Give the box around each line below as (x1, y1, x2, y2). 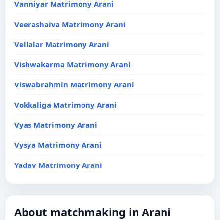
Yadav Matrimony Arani (14, 160, 102, 170)
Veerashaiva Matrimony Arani (14, 19, 126, 29)
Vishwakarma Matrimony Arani (14, 59, 131, 69)
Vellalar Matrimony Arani (14, 39, 109, 49)
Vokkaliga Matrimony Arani (14, 100, 117, 110)
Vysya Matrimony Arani (14, 140, 102, 150)
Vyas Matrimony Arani (14, 120, 97, 130)
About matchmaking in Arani (14, 204, 171, 219)
